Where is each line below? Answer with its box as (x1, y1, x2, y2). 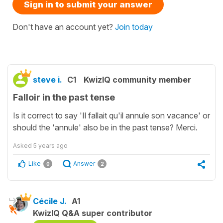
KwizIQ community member (84, 74, 191, 85)
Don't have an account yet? (12, 21, 115, 32)
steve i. (33, 74, 62, 85)
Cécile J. (33, 196, 67, 207)
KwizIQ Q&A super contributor (33, 208, 152, 219)
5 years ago (33, 142, 68, 150)
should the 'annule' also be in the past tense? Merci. (13, 122, 198, 133)
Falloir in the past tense (13, 92, 115, 103)
